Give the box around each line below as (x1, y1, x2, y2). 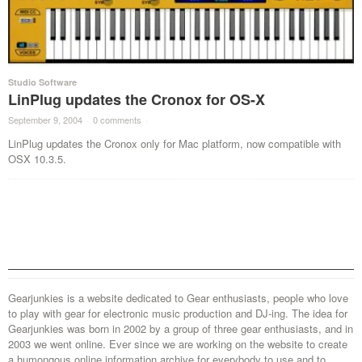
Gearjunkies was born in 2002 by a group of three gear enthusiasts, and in (8, 320, 353, 336)
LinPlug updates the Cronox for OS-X (8, 88, 265, 110)
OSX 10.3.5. (8, 150, 66, 166)
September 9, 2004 (8, 112, 82, 126)
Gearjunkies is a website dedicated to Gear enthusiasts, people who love (8, 289, 348, 305)
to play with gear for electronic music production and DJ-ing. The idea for (8, 305, 347, 321)
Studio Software (8, 75, 77, 88)
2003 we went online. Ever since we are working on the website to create (8, 335, 347, 351)
